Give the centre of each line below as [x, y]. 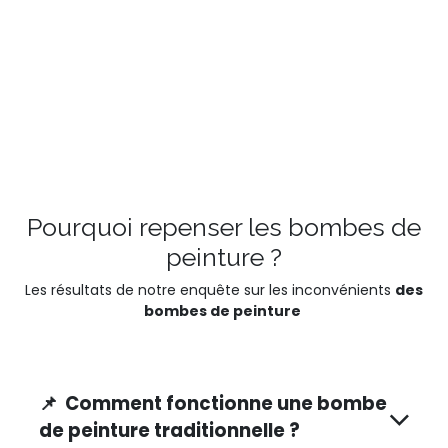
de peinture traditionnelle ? [171, 430]
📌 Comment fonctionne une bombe [213, 403]
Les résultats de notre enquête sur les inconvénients [210, 289]
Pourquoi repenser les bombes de [224, 226]
